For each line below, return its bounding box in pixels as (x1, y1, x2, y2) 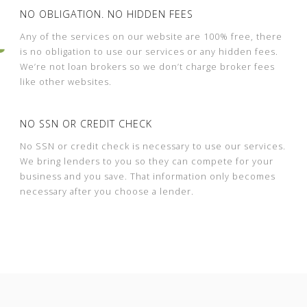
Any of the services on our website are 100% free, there (19, 30, 282, 42)
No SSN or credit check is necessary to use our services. (19, 140, 286, 152)
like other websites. (19, 75, 112, 88)
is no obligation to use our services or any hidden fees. (19, 45, 278, 58)
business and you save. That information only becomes (19, 170, 275, 182)
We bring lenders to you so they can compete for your (19, 155, 273, 167)
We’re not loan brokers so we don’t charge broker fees (19, 60, 275, 73)
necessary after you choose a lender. (19, 185, 194, 197)
